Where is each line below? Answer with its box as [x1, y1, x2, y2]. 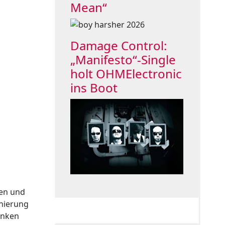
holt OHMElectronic [70, 65, 182, 82]
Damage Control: [70, 37, 167, 54]
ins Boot [70, 79, 118, 96]
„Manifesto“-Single [70, 51, 176, 68]
